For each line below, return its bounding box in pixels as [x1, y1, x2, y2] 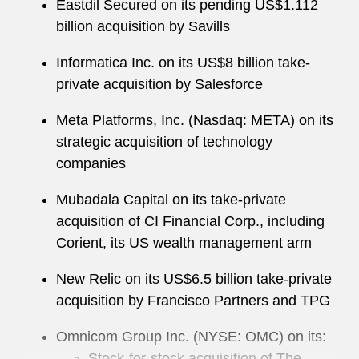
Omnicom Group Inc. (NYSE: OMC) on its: [56, 329, 326, 345]
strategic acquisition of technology [56, 134, 272, 150]
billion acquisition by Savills [56, 18, 230, 34]
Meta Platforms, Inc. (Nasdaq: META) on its [56, 112, 333, 128]
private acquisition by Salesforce [56, 76, 263, 92]
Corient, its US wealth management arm [56, 235, 312, 251]
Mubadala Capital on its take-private [56, 192, 286, 208]
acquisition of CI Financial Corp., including [56, 213, 325, 229]
